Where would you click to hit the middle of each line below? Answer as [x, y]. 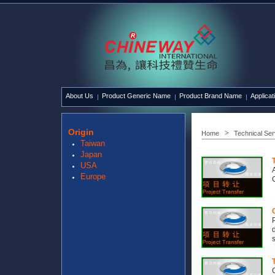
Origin [81, 132]
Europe [93, 176]
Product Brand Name [211, 96]
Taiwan [93, 143]
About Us [79, 96]
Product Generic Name [136, 96]
